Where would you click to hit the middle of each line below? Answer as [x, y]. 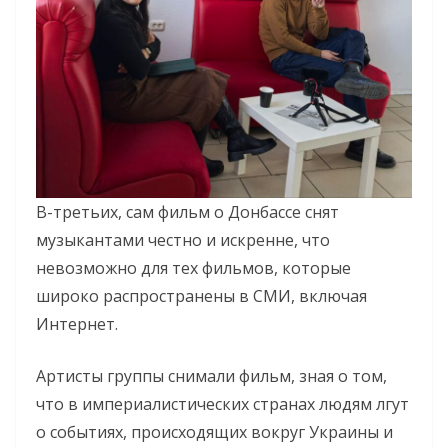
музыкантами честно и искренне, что [183, 239]
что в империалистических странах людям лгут [222, 403]
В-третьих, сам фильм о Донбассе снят [189, 211]
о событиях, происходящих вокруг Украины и [214, 431]
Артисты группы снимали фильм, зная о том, [213, 375]
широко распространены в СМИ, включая [201, 295]
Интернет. [77, 323]
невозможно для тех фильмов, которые [193, 267]
